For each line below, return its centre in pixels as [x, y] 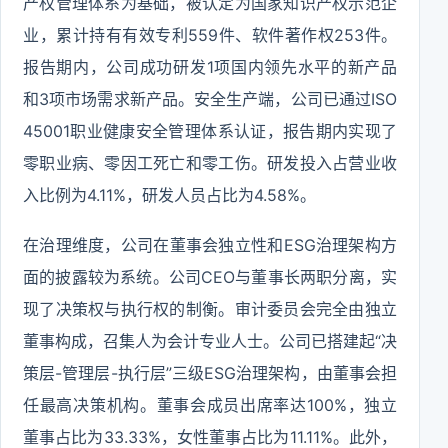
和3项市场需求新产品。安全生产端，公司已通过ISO [210, 99]
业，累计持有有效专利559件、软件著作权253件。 [210, 35]
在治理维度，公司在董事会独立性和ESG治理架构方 [210, 245]
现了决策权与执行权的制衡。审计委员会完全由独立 [210, 309]
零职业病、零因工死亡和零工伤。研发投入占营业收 [210, 163]
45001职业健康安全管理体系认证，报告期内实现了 [210, 131]
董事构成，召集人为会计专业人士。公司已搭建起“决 [210, 341]
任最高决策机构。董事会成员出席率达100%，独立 [210, 405]
